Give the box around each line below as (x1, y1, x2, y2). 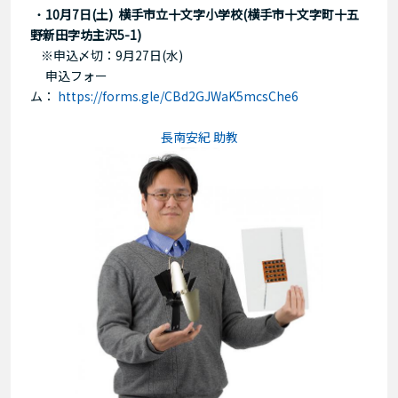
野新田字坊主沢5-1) (30, 26, 141, 44)
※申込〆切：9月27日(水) (30, 46, 183, 65)
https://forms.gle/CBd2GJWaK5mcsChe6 (55, 87, 311, 106)
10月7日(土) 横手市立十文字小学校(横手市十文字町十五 (45, 5, 359, 24)
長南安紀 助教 (160, 128, 238, 147)
